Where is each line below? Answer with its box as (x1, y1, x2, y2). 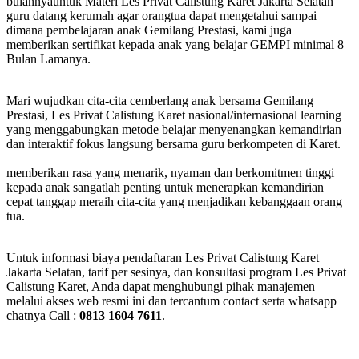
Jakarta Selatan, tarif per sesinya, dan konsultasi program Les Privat (6, 264, 346, 279)
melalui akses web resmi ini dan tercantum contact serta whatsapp (6, 293, 337, 308)
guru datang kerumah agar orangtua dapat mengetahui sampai (6, 8, 317, 22)
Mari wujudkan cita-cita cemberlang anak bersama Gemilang (6, 93, 313, 107)
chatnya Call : (6, 308, 79, 322)
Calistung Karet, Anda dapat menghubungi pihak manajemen (6, 279, 315, 293)
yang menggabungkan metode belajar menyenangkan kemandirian (6, 122, 341, 136)
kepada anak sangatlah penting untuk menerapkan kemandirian (6, 179, 324, 194)
